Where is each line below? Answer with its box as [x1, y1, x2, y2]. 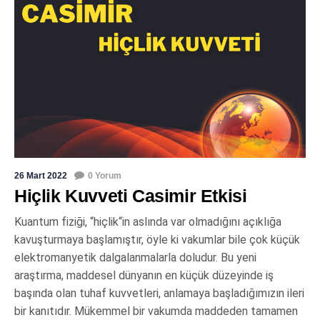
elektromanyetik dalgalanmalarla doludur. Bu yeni [14, 251, 256, 265]
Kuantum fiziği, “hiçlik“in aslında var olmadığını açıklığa [14, 215, 281, 229]
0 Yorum [88, 171, 121, 181]
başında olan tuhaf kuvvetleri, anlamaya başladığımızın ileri [14, 286, 304, 301]
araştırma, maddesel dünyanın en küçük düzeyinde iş [14, 269, 274, 283]
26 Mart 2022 [14, 171, 67, 181]
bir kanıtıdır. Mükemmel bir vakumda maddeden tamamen [14, 304, 298, 319]
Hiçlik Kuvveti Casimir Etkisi [14, 186, 247, 206]
